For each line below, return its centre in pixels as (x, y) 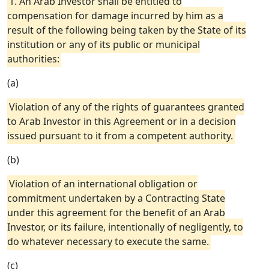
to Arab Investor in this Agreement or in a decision (122, 121)
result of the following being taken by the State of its (127, 30)
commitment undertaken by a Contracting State (116, 198)
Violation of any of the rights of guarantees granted (127, 107)
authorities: (33, 59)
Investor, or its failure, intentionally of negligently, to (125, 227)
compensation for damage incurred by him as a (115, 16)
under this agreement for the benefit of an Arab (116, 213)
